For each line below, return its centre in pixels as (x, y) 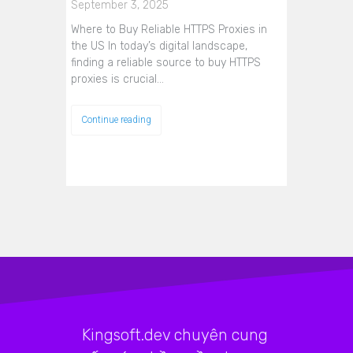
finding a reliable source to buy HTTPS (166, 63)
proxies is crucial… (117, 79)
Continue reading (116, 120)
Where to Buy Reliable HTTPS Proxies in (169, 30)
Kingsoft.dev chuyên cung (175, 335)
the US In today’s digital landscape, (159, 46)
